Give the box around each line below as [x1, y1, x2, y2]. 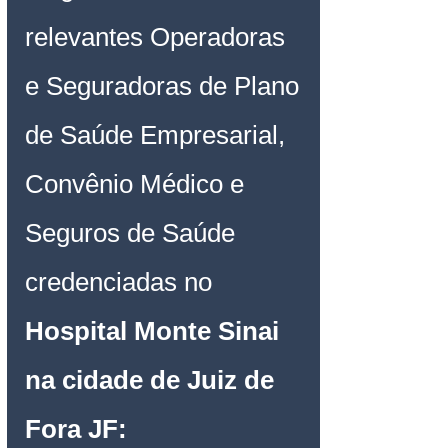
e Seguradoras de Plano [25, 70, 306, 101]
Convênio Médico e [25, 168, 251, 199]
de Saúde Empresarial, [25, 119, 292, 150]
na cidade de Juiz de [25, 364, 281, 395]
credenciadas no [25, 266, 212, 297]
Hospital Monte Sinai [25, 315, 286, 346]
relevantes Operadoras [25, 21, 292, 52]
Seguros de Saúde [25, 217, 242, 248]
